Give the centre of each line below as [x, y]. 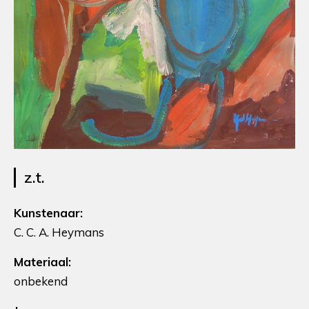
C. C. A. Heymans [59, 232]
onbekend [41, 281]
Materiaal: [42, 262]
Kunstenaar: [48, 213]
